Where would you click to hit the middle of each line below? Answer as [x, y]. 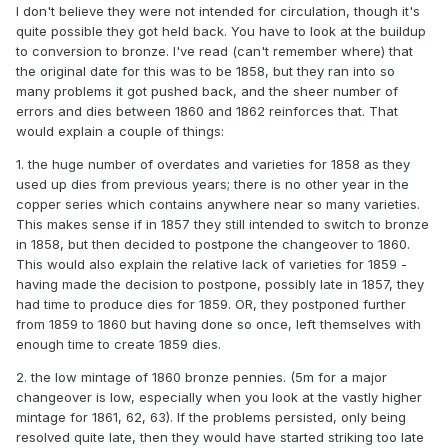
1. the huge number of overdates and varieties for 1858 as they [213, 163]
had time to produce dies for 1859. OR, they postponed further [211, 303]
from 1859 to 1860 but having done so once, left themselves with [218, 323]
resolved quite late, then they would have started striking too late [220, 436]
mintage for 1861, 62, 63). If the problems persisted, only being [211, 416]
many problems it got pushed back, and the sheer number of [207, 90]
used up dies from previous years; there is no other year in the [212, 183]
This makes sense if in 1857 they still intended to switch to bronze [222, 223]
